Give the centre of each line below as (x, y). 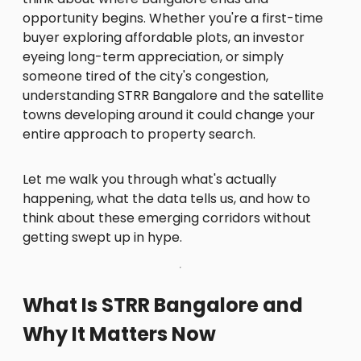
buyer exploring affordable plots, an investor (164, 37)
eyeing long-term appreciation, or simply (153, 56)
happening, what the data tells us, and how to (166, 198)
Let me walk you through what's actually (149, 179)
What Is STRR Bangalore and (163, 305)
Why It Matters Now (119, 334)
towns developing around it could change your (169, 114)
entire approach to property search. (139, 134)
